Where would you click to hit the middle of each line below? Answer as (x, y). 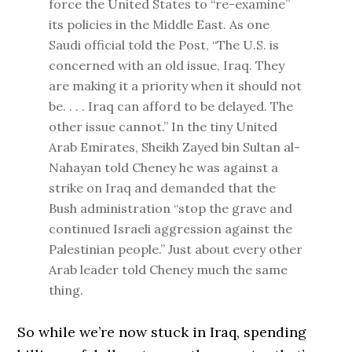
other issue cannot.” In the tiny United (163, 126)
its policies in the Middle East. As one (159, 24)
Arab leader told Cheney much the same (169, 269)
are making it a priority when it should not (176, 86)
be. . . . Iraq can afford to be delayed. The (171, 106)
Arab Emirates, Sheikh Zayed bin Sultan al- (175, 147)
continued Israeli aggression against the (171, 229)
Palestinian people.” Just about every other (176, 249)
